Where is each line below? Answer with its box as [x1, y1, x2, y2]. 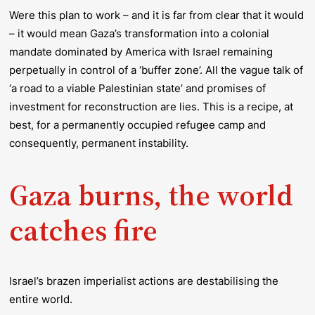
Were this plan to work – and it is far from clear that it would [9, 8, 304, 22]
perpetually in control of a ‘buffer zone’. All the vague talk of [9, 63, 304, 77]
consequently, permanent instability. [9, 136, 192, 150]
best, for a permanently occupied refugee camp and [9, 118, 266, 132]
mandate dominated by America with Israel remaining [9, 45, 274, 59]
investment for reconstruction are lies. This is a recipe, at [9, 100, 294, 114]
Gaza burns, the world [9, 174, 294, 215]
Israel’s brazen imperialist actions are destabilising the [9, 274, 279, 288]
